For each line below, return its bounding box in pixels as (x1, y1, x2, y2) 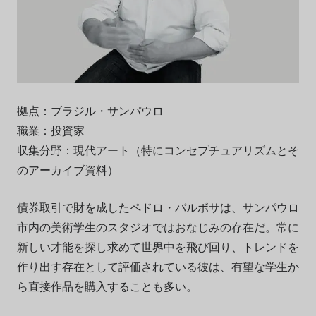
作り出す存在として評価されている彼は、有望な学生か (16, 257, 299, 274)
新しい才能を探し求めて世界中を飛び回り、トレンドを (16, 238, 299, 255)
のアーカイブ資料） (16, 161, 119, 178)
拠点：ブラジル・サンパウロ (16, 102, 164, 119)
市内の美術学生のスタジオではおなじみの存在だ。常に (16, 218, 299, 235)
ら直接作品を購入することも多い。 (16, 277, 197, 294)
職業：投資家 (16, 121, 85, 138)
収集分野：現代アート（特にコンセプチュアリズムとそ (16, 141, 299, 158)
